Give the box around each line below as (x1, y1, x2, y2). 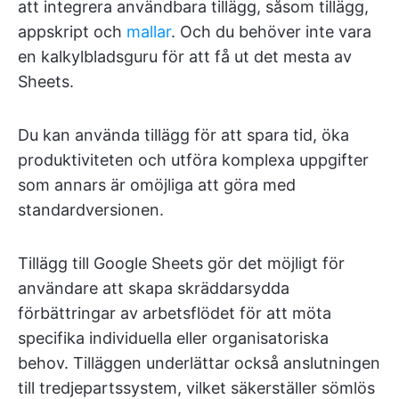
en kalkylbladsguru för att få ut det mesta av (18, 47, 352, 66)
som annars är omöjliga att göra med (18, 175, 296, 194)
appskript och (18, 22, 126, 41)
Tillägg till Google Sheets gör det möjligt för (18, 254, 345, 273)
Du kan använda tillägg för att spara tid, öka (18, 126, 349, 144)
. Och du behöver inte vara (171, 22, 371, 41)
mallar (126, 22, 171, 41)
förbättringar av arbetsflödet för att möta (18, 304, 331, 322)
